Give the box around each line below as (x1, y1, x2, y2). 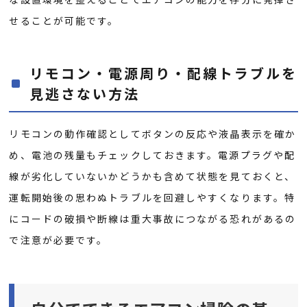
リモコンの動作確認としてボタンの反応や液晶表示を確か (9, 127, 297, 141)
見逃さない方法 (29, 84, 140, 104)
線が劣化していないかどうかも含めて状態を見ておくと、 (9, 169, 296, 184)
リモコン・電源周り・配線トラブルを (29, 63, 298, 84)
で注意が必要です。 (9, 233, 108, 247)
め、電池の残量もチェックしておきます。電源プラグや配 (9, 148, 296, 162)
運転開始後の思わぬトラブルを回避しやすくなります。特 (9, 191, 296, 205)
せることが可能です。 (9, 14, 119, 28)
